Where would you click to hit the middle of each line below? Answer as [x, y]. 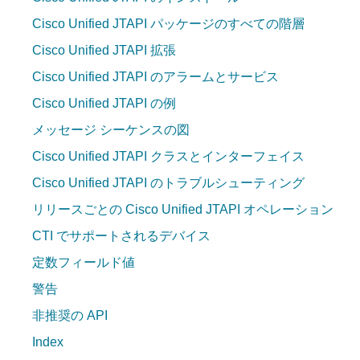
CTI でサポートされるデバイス [121, 236]
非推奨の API [70, 315]
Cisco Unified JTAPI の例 [104, 103]
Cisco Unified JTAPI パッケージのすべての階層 [168, 24]
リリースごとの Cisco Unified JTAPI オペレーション [183, 209]
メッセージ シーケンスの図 [111, 130]
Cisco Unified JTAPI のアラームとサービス [155, 77]
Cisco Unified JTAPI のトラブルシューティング [168, 183]
